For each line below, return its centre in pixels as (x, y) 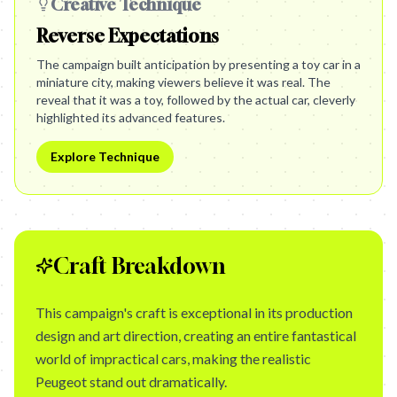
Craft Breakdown (139, 266)
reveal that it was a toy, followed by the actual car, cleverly (196, 100)
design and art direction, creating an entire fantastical (196, 335)
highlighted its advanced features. (131, 117)
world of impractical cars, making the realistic (173, 358)
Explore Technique (105, 156)
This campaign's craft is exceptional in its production (194, 312)
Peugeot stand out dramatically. (131, 381)
